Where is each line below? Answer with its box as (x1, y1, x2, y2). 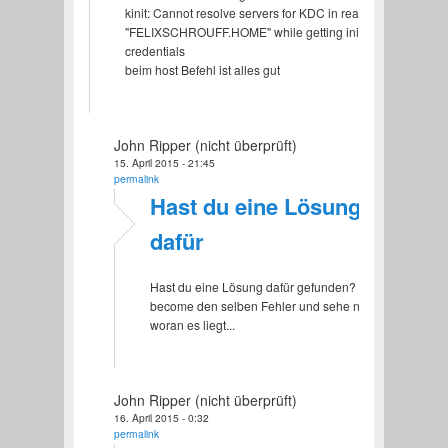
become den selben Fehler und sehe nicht (149, 296, 379, 314)
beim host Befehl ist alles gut (124, 60, 280, 78)
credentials (124, 41, 185, 59)
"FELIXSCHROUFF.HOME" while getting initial (124, 22, 375, 40)
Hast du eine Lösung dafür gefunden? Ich (149, 277, 375, 295)
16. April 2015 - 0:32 (113, 409, 209, 425)
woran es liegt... (149, 315, 235, 333)
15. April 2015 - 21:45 (113, 154, 215, 170)
